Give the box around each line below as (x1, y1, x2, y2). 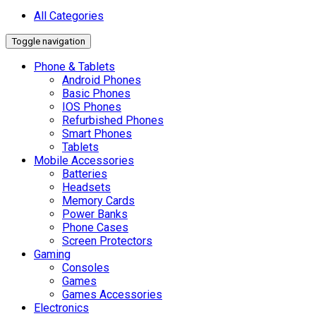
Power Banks (62, 207, 128, 221)
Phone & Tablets (34, 60, 115, 74)
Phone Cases (62, 221, 128, 235)
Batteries (62, 167, 107, 181)
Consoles (62, 261, 109, 275)
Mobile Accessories (34, 154, 134, 168)
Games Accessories (62, 288, 162, 302)
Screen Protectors (62, 234, 152, 248)
